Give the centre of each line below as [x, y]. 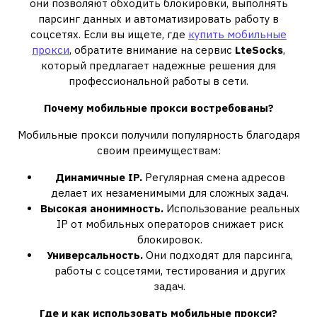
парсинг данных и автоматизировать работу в [158, 19]
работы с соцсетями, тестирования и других [170, 271]
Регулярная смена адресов [213, 177]
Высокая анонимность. [102, 208]
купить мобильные [237, 34]
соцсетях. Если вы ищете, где [109, 34]
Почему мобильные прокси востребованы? [158, 108]
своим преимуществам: [158, 150]
